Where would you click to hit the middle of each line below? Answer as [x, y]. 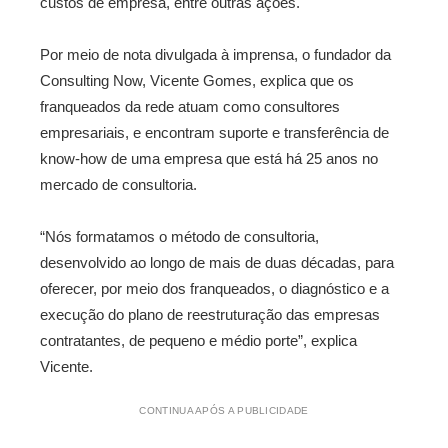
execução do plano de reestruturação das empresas [210, 314]
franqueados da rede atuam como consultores [190, 106]
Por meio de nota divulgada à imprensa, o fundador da [215, 54]
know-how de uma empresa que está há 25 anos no [209, 158]
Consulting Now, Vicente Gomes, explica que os [197, 80]
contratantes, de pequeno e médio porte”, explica [198, 340]
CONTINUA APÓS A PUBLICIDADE [224, 410]
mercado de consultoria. [118, 184]
